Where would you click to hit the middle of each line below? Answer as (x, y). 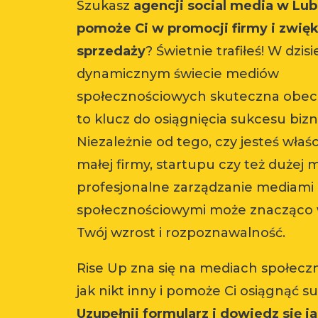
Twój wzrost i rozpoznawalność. (181, 233)
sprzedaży (111, 51)
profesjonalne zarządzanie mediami (195, 188)
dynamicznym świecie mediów (177, 74)
